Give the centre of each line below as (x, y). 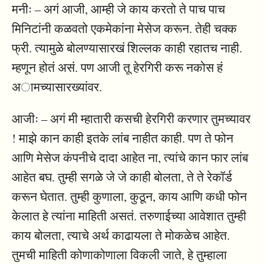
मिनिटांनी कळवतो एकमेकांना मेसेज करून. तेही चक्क (124, 29)
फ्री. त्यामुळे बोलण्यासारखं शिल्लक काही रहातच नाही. (127, 48)
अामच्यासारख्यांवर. (57, 87)
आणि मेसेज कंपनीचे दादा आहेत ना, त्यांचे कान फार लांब (130, 158)
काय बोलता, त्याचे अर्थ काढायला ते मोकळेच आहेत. (121, 235)
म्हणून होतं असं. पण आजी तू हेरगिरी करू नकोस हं (117, 67)
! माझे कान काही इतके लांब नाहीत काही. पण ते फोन (123, 138)
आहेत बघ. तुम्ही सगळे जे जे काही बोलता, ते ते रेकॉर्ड (122, 177)
